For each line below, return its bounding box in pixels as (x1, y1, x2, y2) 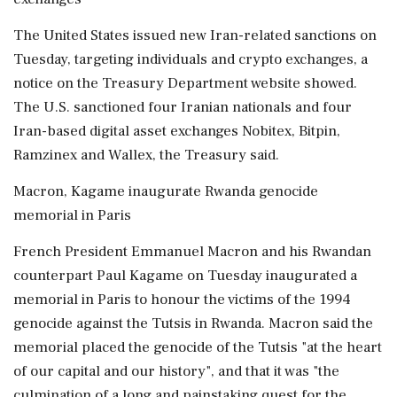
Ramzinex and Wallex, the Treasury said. (13, 145, 279, 165)
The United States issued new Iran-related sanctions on (13, 26, 377, 45)
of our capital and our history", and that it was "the (13, 362, 339, 381)
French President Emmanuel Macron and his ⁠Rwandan (13, 242, 371, 261)
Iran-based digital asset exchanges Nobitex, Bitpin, (13, 121, 340, 141)
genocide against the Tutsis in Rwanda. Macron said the (13, 314, 373, 333)
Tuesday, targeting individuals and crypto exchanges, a (13, 50, 368, 69)
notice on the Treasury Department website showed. (13, 74, 357, 93)
